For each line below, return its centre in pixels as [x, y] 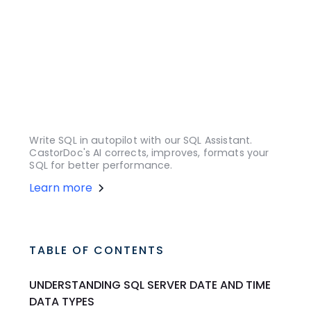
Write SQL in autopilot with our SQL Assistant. [141, 140]
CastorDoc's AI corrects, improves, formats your [149, 152]
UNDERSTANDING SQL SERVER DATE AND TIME [150, 285]
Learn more [61, 187]
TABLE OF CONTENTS [97, 250]
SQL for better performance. [101, 165]
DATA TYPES [62, 301]
